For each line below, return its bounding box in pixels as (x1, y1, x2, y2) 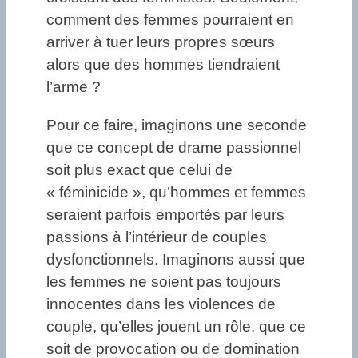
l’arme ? (46, 78, 101, 96)
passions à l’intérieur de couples (46, 228, 267, 245)
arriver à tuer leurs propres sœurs (46, 34, 275, 51)
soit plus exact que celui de (46, 161, 233, 178)
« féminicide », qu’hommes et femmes (46, 183, 306, 201)
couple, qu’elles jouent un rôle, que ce (46, 317, 306, 335)
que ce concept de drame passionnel (46, 138, 301, 156)
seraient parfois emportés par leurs (46, 205, 284, 223)
